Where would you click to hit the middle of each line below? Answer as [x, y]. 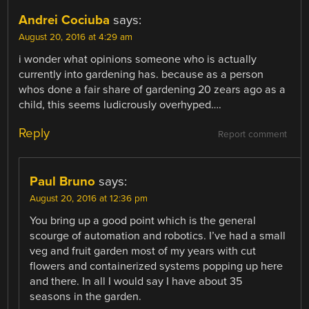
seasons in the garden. [86, 296]
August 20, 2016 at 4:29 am [76, 37]
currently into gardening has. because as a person [141, 74]
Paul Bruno [63, 181]
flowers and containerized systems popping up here [157, 266]
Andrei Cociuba [64, 20]
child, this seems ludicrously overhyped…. [120, 104]
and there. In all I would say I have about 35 [137, 281]
